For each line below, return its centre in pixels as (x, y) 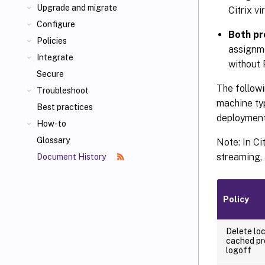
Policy (236, 199)
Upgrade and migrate (77, 8)
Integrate (55, 57)
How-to (51, 124)
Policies (52, 41)
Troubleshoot (63, 91)
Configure (56, 24)
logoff (239, 250)
